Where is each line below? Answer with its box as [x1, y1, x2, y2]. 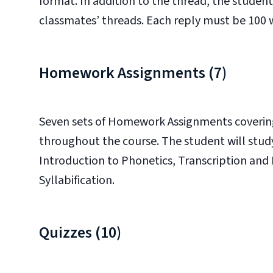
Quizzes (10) [39, 221, 121, 244]
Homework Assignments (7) [39, 62, 227, 84]
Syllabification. [39, 172, 115, 189]
